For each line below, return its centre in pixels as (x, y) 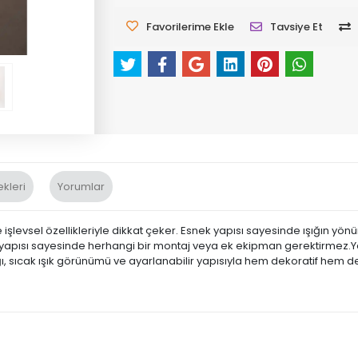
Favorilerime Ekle (191, 27)
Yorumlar (81, 187)
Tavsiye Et (297, 27)
